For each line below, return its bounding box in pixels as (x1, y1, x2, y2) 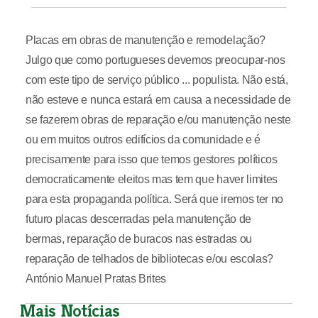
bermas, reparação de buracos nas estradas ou (25, 233, 252, 245)
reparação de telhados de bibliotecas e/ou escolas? (25, 253, 273, 265)
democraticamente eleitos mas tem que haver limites (25, 173, 278, 185)
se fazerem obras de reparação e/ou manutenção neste (25, 114, 291, 126)
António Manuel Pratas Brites (25, 273, 167, 285)
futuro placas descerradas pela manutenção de (25, 213, 251, 225)
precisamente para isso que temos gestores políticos (25, 153, 278, 165)
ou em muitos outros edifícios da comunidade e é (25, 133, 261, 146)
